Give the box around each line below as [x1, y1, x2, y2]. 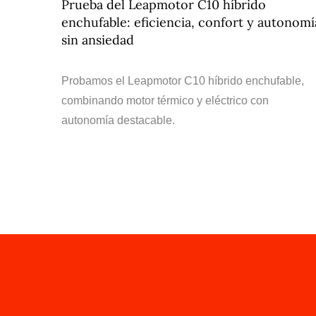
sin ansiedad [61, 32, 134, 48]
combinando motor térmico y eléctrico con [61, 95, 269, 107]
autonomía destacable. [61, 114, 175, 126]
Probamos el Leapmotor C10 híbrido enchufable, [61, 75, 304, 87]
